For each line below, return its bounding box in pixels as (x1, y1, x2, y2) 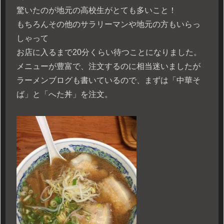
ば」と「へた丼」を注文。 (16, 90, 112, 99)
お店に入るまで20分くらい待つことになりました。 (16, 48, 201, 57)
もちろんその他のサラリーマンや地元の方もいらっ (16, 20, 200, 29)
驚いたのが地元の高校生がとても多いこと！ (16, 6, 176, 15)
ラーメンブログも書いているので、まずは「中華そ (16, 76, 200, 85)
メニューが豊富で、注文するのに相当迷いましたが (16, 62, 200, 71)
